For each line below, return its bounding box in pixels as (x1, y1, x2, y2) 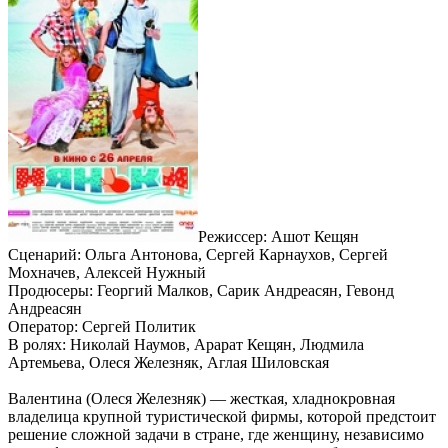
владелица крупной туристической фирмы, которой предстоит (8, 408, 436, 426)
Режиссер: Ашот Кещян (198, 228, 359, 246)
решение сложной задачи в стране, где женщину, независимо (8, 426, 424, 444)
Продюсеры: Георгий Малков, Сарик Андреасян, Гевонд (8, 282, 394, 300)
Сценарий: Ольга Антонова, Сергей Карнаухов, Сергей (8, 246, 388, 264)
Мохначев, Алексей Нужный (8, 264, 206, 282)
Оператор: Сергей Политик (8, 318, 196, 336)
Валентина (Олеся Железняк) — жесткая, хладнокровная (8, 390, 395, 408)
